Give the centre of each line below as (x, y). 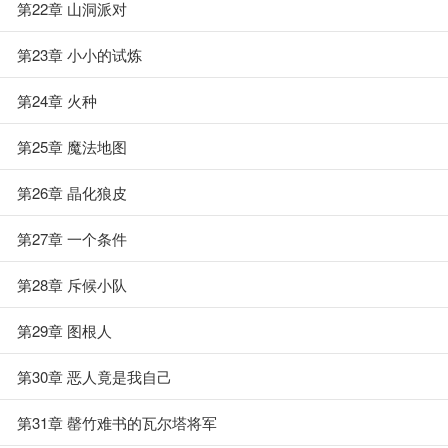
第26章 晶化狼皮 (72, 192)
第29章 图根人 (64, 330)
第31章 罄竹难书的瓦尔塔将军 (117, 422)
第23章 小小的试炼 (79, 54)
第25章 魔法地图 (72, 146)
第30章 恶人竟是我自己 (94, 376)
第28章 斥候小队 (72, 284)
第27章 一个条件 (72, 238)
